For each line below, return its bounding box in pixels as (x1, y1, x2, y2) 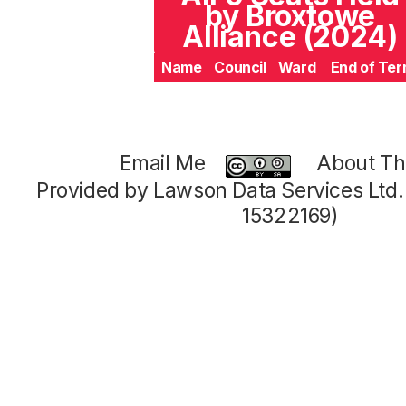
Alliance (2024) (182, 19, 398, 54)
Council (214, 58, 266, 76)
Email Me (119, 150, 206, 176)
